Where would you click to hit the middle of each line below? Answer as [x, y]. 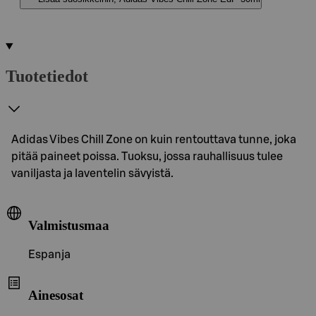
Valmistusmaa [69, 225]
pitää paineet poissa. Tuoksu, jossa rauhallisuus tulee [147, 156]
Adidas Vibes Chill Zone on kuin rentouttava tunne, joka [154, 139]
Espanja [49, 255]
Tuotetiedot [47, 76]
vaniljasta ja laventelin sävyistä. [92, 173]
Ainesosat [56, 295]
